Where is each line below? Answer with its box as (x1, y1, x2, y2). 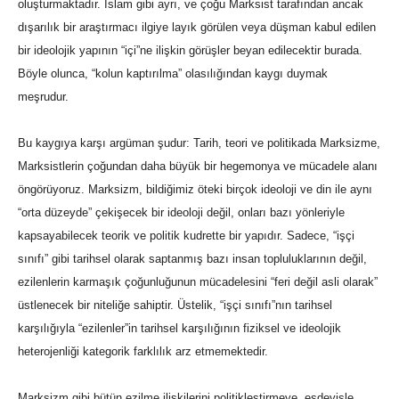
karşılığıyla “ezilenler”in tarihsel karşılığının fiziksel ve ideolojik (18, 322, 341, 336)
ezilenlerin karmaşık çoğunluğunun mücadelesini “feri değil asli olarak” (18, 275, 378, 289)
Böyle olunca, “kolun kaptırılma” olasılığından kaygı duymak (18, 67, 328, 81)
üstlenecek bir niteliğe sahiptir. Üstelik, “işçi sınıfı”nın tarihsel (18, 298, 332, 313)
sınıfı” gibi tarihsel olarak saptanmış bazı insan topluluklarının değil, (18, 252, 367, 266)
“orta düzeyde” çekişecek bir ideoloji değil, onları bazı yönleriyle (18, 206, 345, 220)
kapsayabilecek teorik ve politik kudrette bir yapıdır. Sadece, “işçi (18, 229, 354, 243)
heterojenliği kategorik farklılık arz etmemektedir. (18, 345, 268, 359)
